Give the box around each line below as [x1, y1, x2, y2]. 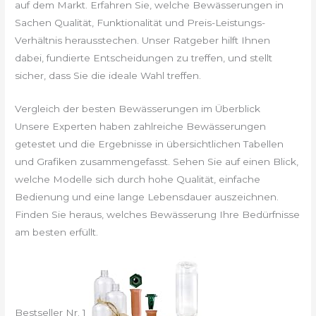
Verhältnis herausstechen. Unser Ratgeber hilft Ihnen [15, 35, 271, 47]
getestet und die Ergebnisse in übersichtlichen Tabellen [15, 138, 284, 150]
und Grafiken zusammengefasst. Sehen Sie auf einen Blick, [15, 156, 299, 168]
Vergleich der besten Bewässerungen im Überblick [15, 103, 261, 115]
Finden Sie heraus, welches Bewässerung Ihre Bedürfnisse [15, 209, 300, 221]
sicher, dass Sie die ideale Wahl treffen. [15, 70, 202, 82]
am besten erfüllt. [15, 226, 99, 238]
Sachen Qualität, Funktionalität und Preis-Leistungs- [15, 17, 266, 29]
